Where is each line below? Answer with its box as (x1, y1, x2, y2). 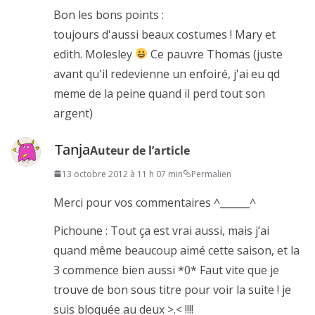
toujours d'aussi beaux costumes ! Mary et (53, 26, 276, 42)
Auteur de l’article (90, 142, 190, 158)
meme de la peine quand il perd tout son (53, 85, 265, 101)
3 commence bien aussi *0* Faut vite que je (53, 262, 279, 278)
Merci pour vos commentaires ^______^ (53, 194, 256, 210)
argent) (53, 105, 93, 121)
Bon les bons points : (53, 6, 164, 22)
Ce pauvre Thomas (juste (148, 46, 283, 62)
